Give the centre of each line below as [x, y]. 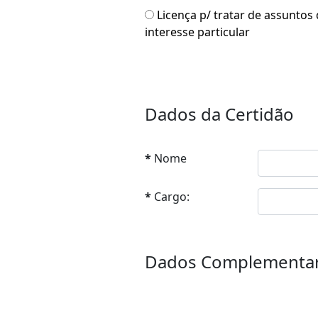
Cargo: [172, 197]
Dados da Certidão [219, 114]
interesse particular [197, 32]
